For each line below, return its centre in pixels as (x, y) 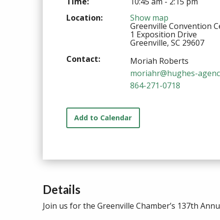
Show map (149, 17)
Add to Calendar (103, 118)
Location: (84, 17)
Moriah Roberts (159, 61)
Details (62, 190)
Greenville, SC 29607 (167, 42)
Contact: (83, 59)
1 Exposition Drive (164, 34)
